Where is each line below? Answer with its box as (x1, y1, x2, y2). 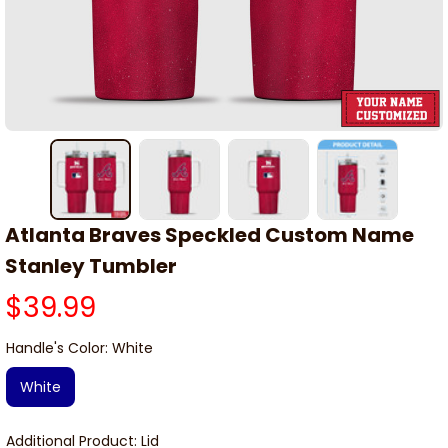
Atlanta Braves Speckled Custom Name (5, 221, 414, 250)
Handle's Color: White (6, 338, 153, 359)
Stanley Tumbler (5, 252, 177, 281)
